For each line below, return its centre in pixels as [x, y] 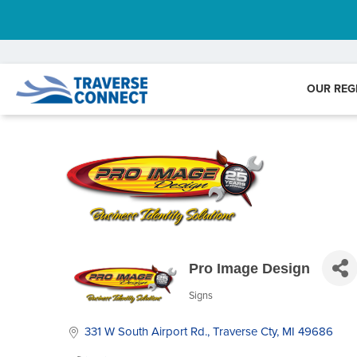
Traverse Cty [244, 331]
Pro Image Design [249, 268]
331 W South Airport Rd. [145, 331]
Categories [222, 306]
